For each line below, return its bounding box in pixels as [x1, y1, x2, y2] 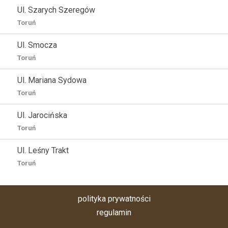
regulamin [97, 208, 131, 217]
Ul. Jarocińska [17, 110, 67, 120]
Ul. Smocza [17, 40, 57, 50]
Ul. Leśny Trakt [17, 146, 69, 155]
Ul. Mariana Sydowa [17, 75, 87, 85]
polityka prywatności [77, 194, 151, 204]
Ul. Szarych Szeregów [17, 5, 95, 15]
